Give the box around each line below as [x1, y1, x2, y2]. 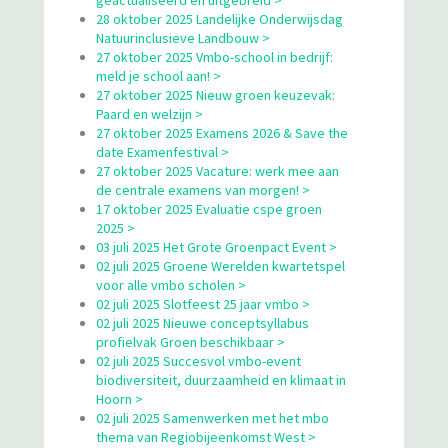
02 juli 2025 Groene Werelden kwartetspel [96, 256, 345, 275]
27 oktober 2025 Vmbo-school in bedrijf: [96, 47, 333, 66]
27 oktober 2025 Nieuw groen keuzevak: [96, 85, 335, 104]
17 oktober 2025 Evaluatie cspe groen [96, 199, 322, 218]
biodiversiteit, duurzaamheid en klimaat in [96, 370, 346, 389]
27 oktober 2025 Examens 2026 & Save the [96, 123, 348, 142]
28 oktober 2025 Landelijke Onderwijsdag [96, 9, 343, 28]
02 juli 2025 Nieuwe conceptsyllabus [96, 313, 309, 332]
